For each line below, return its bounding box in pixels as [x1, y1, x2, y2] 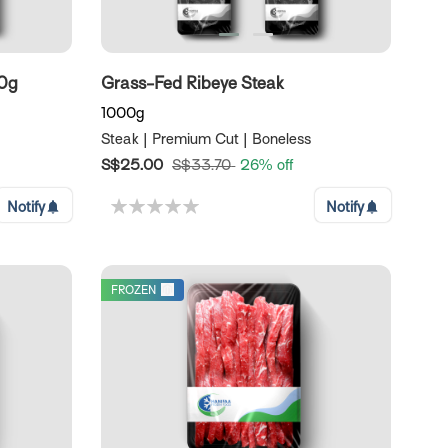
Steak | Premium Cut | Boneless [101, 131, 312, 148]
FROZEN [111, 283, 157, 298]
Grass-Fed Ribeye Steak [101, 74, 285, 94]
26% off [240, 157, 294, 174]
